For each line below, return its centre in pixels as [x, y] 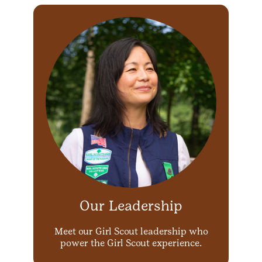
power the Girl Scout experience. [131, 243]
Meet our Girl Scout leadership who [131, 232]
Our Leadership [131, 206]
